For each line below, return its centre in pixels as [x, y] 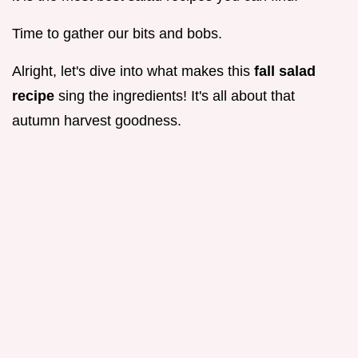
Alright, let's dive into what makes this [133, 72]
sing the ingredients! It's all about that [177, 96]
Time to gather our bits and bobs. [117, 34]
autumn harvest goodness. [97, 121]
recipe [35, 96]
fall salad [285, 72]
